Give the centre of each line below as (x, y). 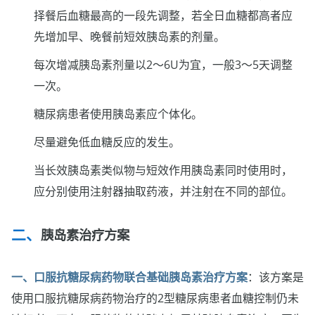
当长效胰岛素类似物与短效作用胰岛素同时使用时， (163, 170)
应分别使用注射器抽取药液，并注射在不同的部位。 (163, 191)
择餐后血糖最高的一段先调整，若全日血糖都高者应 (163, 15)
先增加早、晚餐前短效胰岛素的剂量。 (129, 36)
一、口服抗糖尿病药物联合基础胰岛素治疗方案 (129, 277)
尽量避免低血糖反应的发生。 (107, 142)
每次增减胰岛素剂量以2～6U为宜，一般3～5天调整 (163, 64)
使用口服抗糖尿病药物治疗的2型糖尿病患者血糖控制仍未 (155, 298)
